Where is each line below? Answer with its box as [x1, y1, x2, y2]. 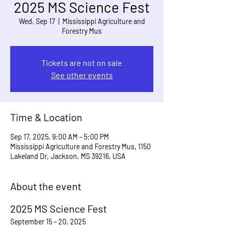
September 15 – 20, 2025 [10, 217, 86, 226]
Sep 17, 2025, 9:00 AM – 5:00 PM [10, 132, 109, 141]
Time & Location [10, 111, 82, 123]
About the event [10, 180, 81, 192]
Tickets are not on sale [41, 58, 122, 67]
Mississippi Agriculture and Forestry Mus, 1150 [10, 142, 151, 151]
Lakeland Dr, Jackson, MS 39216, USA [10, 152, 126, 161]
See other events [51, 70, 113, 80]
